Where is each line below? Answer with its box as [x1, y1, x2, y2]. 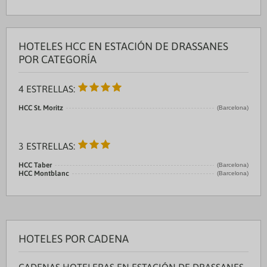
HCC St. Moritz [18, 104, 63, 112]
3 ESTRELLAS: [18, 141, 77, 151]
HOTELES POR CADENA [18, 232, 129, 245]
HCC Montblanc [18, 169, 69, 178]
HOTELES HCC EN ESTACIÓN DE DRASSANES [18, 40, 228, 52]
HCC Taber [18, 161, 52, 169]
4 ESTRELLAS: [18, 83, 77, 94]
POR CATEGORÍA [18, 53, 97, 66]
